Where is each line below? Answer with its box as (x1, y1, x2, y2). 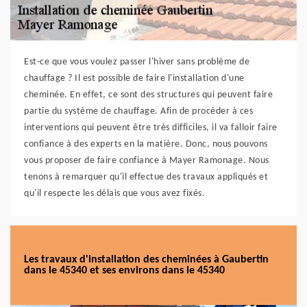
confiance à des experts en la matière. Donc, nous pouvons (24, 139, 268, 149)
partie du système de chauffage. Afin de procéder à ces (24, 106, 253, 116)
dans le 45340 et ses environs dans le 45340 (24, 265, 225, 276)
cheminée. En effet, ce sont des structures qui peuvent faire (24, 90, 273, 100)
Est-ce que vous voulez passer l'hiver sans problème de (24, 57, 249, 67)
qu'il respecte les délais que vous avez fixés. (24, 188, 205, 199)
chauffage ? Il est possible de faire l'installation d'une (24, 73, 245, 84)
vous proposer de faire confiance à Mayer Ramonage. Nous (24, 156, 269, 166)
